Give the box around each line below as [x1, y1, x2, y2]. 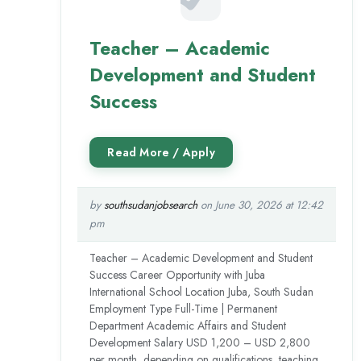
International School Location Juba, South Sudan [89, 284, 314, 301]
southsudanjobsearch [104, 197, 198, 214]
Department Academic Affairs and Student [89, 317, 287, 334]
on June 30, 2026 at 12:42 [197, 197, 324, 214]
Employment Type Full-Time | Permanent [89, 301, 278, 317]
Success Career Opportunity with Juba [89, 267, 266, 284]
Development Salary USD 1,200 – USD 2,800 [89, 334, 311, 351]
